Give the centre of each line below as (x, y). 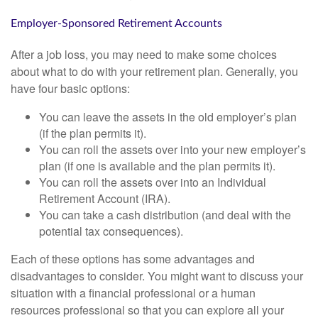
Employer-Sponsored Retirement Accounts (116, 24)
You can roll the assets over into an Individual (153, 182)
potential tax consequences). (111, 231)
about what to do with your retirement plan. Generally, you (154, 71)
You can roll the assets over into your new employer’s (172, 149)
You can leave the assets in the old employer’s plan (168, 116)
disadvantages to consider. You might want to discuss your (157, 275)
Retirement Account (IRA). (105, 198)
